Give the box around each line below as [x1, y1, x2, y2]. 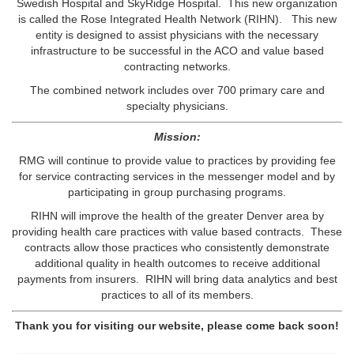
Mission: [153, 130, 201, 143]
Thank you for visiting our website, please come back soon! [15, 319, 339, 332]
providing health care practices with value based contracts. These [12, 225, 342, 238]
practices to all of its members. [100, 288, 254, 301]
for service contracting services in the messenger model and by [19, 170, 335, 183]
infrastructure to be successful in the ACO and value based [30, 44, 324, 57]
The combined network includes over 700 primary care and [29, 84, 325, 96]
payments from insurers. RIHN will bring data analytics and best [17, 273, 337, 285]
